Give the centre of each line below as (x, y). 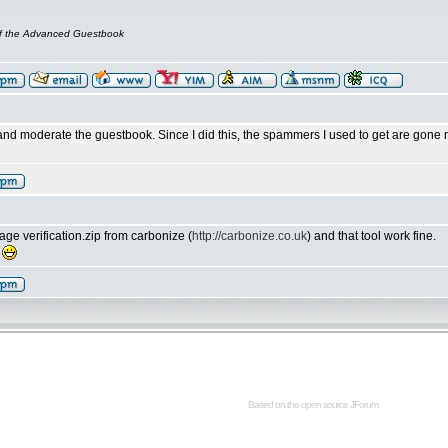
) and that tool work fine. (371, 236)
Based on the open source (299, 404)
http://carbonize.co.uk (249, 236)
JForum (364, 404)
